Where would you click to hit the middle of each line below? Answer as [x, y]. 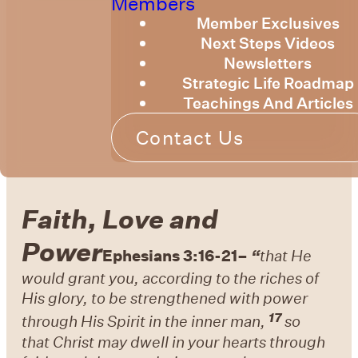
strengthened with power [219, 298]
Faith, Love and [120, 219]
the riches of [276, 278]
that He [286, 256]
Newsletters [268, 63]
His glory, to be [75, 298]
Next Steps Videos [268, 43]
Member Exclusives [268, 23]
